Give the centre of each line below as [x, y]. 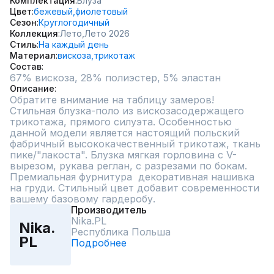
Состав [26, 66]
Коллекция [34, 33]
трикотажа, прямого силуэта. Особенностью [121, 122]
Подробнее [99, 243]
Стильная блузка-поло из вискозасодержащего [127, 111]
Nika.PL [89, 221]
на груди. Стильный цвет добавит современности [135, 188]
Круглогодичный [74, 22]
